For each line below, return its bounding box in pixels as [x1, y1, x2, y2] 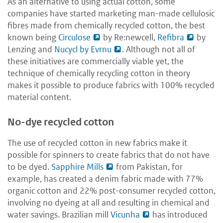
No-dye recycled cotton [7, 115, 114, 128]
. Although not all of [122, 43, 195, 55]
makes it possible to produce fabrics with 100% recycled [7, 79, 215, 91]
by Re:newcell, [101, 31, 157, 43]
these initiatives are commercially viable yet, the [7, 55, 184, 67]
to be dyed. [7, 161, 51, 172]
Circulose [58, 31, 91, 43]
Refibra [157, 31, 184, 43]
